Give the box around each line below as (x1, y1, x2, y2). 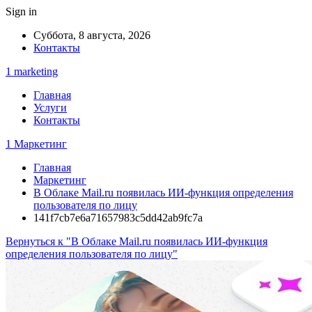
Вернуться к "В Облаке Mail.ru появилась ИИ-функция (6, 235, 267, 247)
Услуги (33, 102, 67, 114)
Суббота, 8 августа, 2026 (33, 29, 150, 41)
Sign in (6, 6, 37, 17)
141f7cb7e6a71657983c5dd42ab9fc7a (33, 212, 203, 224)
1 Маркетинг (6, 138, 67, 150)
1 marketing (6, 65, 58, 77)
